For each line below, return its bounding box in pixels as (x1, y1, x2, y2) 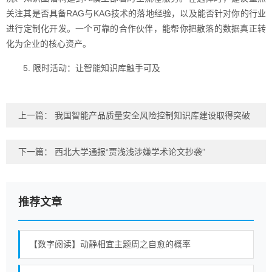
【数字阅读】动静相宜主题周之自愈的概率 (29, 239, 191, 249)
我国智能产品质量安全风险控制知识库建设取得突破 (55, 110, 250, 120)
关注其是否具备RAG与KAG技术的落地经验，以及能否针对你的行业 (6, 8, 266, 18)
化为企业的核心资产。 (6, 39, 91, 49)
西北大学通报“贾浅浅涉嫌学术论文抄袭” (55, 147, 205, 157)
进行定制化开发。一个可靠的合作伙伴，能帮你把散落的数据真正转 (6, 24, 266, 33)
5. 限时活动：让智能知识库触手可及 (23, 63, 160, 73)
